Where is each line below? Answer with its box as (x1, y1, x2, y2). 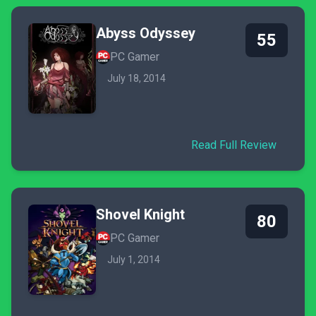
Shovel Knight (96, 206, 185, 223)
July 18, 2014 (107, 73, 166, 84)
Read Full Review (191, 138, 276, 152)
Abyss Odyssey (96, 25, 195, 42)
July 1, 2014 (107, 254, 160, 265)
